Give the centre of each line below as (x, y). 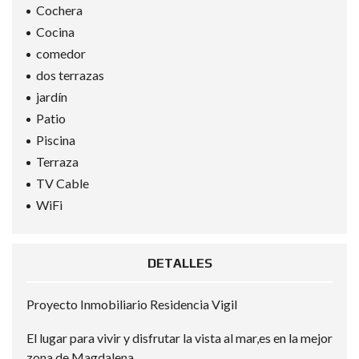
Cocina (55, 32)
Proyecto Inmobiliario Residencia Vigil (132, 304)
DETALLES (179, 263)
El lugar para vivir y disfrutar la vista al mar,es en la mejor (179, 338)
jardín (52, 97)
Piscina (56, 140)
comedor (61, 53)
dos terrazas (70, 75)
